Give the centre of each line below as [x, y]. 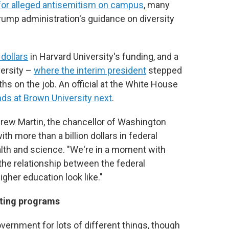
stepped [164, 70]
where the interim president [90, 70]
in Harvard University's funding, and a [103, 56]
